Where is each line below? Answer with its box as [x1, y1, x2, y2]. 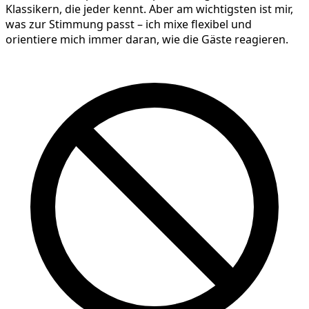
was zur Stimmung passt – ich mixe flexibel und [6, 17, 252, 32]
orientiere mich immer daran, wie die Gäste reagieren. [6, 32, 288, 48]
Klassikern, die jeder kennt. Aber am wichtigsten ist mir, [6, 1, 293, 17]
